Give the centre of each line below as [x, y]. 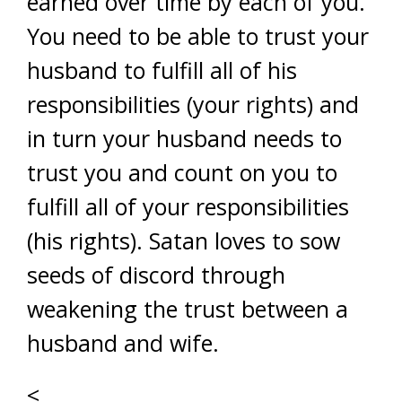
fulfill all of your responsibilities [188, 206]
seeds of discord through [156, 275]
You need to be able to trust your [198, 36]
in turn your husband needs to [184, 138]
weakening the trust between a [188, 309]
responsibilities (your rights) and [193, 104]
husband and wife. [123, 343]
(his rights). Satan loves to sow [184, 240]
